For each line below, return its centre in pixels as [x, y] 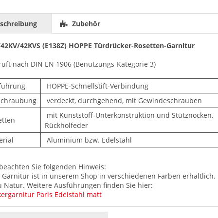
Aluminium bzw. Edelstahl [88, 140]
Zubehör [85, 23]
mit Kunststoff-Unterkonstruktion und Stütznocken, [129, 115]
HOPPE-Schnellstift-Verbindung [96, 86]
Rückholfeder [66, 125]
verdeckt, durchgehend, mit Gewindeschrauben [123, 100]
